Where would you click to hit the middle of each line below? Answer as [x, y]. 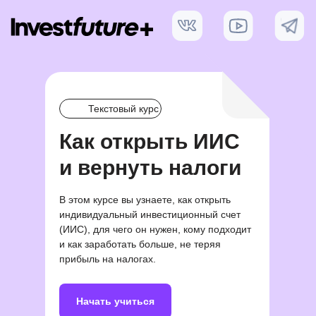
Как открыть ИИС [150, 141]
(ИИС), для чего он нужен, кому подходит [155, 229]
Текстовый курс [123, 109]
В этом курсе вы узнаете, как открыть [145, 200]
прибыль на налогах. [108, 259]
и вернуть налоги [150, 168]
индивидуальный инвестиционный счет [150, 214]
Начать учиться [115, 301]
